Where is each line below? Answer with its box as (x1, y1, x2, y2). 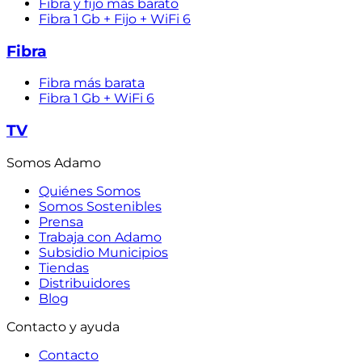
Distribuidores (39, 275, 130, 291)
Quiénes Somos (39, 183, 141, 199)
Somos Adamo (6, 154, 101, 170)
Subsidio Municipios (39, 244, 168, 260)
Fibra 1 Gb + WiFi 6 (39, 90, 154, 107)
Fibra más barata (39, 75, 145, 91)
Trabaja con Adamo (39, 229, 162, 245)
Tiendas (39, 259, 89, 276)
